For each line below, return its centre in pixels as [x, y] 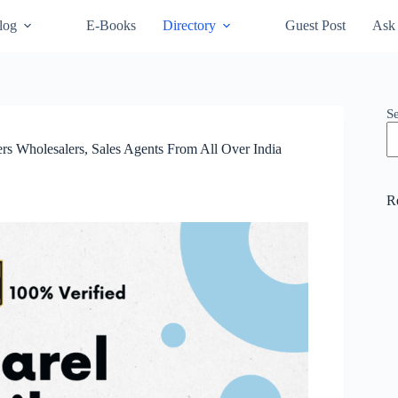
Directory [189, 26]
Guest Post [315, 26]
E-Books [111, 26]
